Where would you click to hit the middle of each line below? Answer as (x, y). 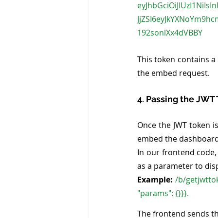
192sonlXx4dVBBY (170, 32)
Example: (155, 179)
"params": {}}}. (164, 193)
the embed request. (173, 73)
